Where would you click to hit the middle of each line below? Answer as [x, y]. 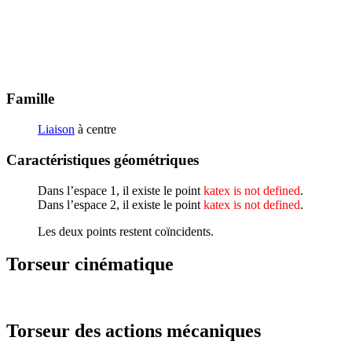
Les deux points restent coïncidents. [126, 231]
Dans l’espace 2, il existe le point [121, 204]
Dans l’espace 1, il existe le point [121, 190]
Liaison [56, 130]
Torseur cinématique [90, 264]
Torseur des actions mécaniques [134, 331]
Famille [30, 99]
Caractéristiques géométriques [103, 159]
